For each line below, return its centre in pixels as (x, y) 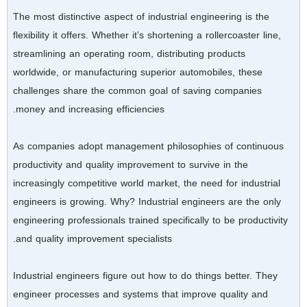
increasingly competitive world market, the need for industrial (147, 183)
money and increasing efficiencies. (90, 109)
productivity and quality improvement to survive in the (131, 164)
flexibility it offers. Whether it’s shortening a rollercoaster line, (147, 35)
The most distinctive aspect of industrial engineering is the (141, 16)
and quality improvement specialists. (94, 238)
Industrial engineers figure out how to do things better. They (145, 275)
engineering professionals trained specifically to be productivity (150, 220)
